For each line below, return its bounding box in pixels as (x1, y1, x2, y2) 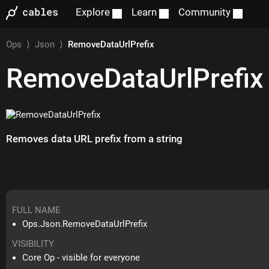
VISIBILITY (12, 238, 55, 250)
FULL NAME (12, 205, 61, 216)
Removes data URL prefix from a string (6, 133, 183, 145)
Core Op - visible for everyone (22, 252, 141, 264)
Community (176, 6, 234, 19)
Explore (73, 6, 113, 19)
